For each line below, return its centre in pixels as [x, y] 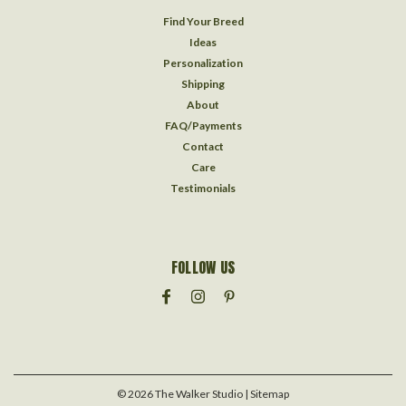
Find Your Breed [203, 21]
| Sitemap [267, 393]
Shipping [203, 83]
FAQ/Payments [203, 125]
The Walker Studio [198, 393]
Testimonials [203, 188]
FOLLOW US [203, 267]
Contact [203, 146]
